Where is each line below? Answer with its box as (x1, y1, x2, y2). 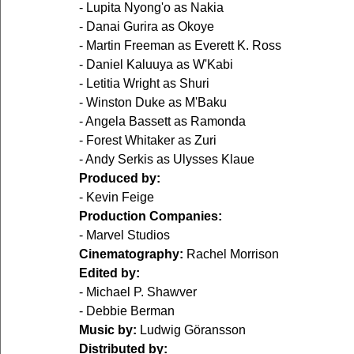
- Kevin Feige (79, 190, 154, 205)
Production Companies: (79, 209, 222, 224)
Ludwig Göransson (137, 323, 246, 337)
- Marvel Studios (79, 228, 170, 243)
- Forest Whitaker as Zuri (79, 134, 217, 148)
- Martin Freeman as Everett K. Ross (79, 39, 281, 53)
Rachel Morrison (183, 247, 279, 262)
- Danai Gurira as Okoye (79, 20, 214, 34)
